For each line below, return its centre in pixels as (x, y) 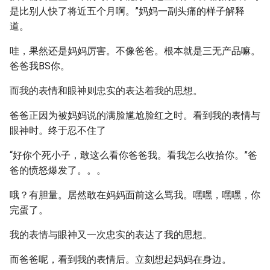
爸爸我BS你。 (40, 66)
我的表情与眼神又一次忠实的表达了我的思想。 (111, 235)
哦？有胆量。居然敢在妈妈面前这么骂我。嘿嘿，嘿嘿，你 (135, 195)
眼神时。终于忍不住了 (58, 130)
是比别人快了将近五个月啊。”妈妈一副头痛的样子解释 (127, 11)
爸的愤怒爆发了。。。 (58, 170)
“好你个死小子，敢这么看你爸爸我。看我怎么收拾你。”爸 (133, 155)
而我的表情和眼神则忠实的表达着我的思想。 (106, 91)
